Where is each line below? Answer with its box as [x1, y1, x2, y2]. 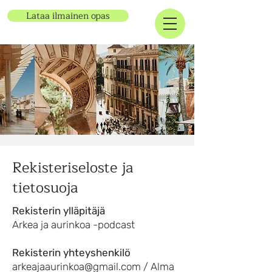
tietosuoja [12, 175, 78, 200]
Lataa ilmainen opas [26, 8, 110, 23]
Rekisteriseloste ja [12, 155, 134, 180]
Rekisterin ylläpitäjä [12, 205, 105, 217]
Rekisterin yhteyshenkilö [12, 246, 131, 259]
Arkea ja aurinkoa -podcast [12, 219, 135, 231]
